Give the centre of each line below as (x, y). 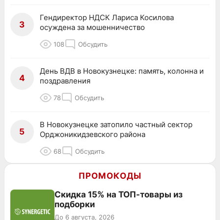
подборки (75, 204)
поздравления (65, 81)
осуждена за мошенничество (92, 27)
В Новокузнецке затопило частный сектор (116, 124)
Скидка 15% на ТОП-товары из (119, 194)
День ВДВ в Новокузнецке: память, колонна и (122, 71)
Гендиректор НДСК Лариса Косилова (107, 17)
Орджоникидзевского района (93, 134)
